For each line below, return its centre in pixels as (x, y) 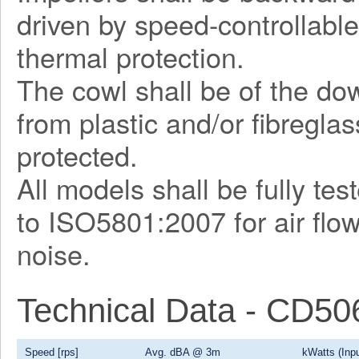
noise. (54, 254)
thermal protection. (131, 56)
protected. (77, 155)
